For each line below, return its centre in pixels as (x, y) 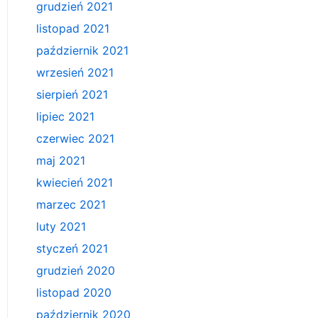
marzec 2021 (71, 205)
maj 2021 (61, 161)
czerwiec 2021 (75, 139)
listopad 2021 (73, 29)
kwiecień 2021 (75, 183)
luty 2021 (61, 227)
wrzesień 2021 (75, 73)
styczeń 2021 (72, 249)
